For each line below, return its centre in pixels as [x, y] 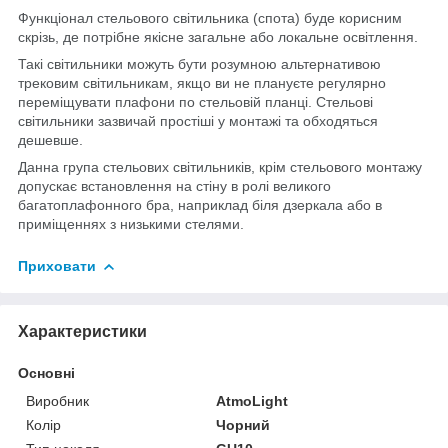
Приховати [57, 265]
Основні [46, 372]
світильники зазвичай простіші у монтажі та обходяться [198, 120]
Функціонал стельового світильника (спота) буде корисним [210, 17]
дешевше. [50, 139]
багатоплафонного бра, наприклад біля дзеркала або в [200, 204]
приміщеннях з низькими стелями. [131, 223]
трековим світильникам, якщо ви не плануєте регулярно [202, 82]
